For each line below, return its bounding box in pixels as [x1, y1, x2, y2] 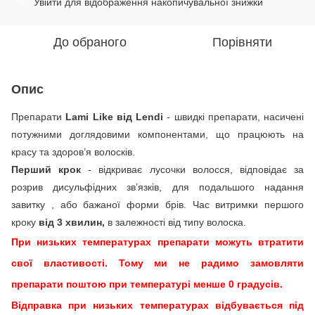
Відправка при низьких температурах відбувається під [11, 299, 304, 311]
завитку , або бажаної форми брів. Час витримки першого [11, 198, 304, 210]
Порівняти [212, 34, 272, 49]
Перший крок [11, 163, 82, 175]
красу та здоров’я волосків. [11, 146, 135, 157]
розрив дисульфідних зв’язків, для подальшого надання [11, 181, 304, 193]
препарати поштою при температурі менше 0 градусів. [11, 278, 283, 290]
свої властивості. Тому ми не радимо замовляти [11, 257, 304, 269]
